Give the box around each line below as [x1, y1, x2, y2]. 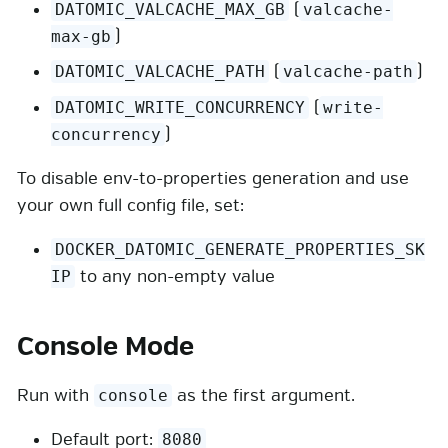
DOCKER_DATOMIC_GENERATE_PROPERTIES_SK [55, 239, 426, 259]
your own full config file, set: [17, 194, 244, 216]
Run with [17, 385, 94, 407]
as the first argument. [172, 385, 356, 407]
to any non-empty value [75, 265, 276, 287]
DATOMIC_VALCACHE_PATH [55, 62, 266, 82]
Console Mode [17, 330, 194, 363]
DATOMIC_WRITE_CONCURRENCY [55, 97, 306, 117]
